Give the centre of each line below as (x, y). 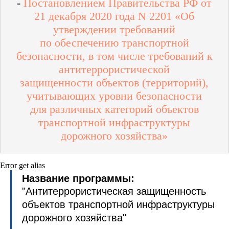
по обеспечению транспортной (114, 43)
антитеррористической (114, 69)
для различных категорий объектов (114, 109)
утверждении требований (114, 29)
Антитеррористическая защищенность (116, 191)
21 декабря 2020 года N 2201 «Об (114, 16)
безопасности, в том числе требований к (114, 56)
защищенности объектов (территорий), (114, 83)
